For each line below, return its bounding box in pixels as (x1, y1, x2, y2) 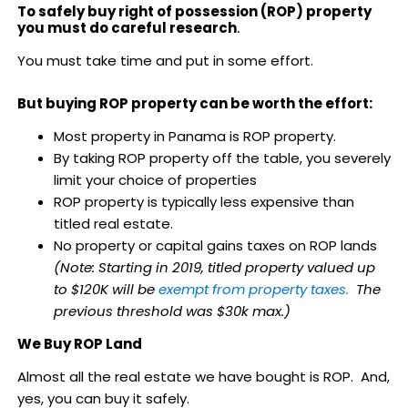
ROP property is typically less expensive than (53, 191, 354, 211)
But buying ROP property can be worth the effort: (16, 93, 372, 113)
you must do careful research (16, 17, 237, 37)
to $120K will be (53, 279, 158, 299)
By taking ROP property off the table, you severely (53, 148, 391, 168)
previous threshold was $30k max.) (53, 301, 291, 321)
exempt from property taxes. (158, 279, 349, 299)
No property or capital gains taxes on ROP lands (53, 235, 377, 255)
